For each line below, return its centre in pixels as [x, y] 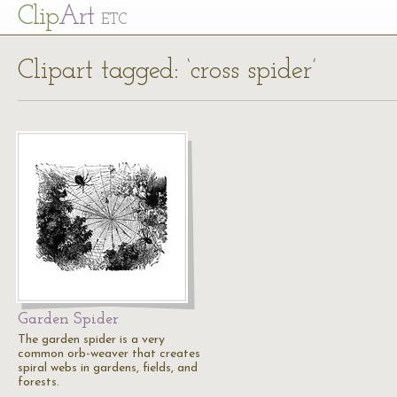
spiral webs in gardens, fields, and [108, 368]
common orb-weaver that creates [109, 354]
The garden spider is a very [91, 340]
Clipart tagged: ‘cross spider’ [167, 71]
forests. [39, 382]
